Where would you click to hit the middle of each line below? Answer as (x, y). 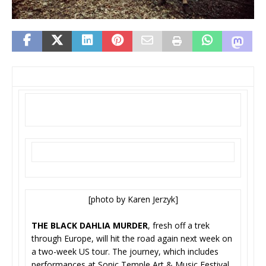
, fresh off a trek (179, 225)
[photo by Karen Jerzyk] (133, 199)
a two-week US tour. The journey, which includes (125, 251)
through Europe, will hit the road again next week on (132, 238)
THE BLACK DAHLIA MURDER (90, 225)
